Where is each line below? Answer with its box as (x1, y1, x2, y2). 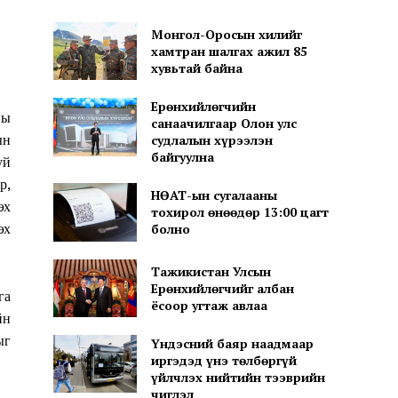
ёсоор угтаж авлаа (150, 296, 267, 314)
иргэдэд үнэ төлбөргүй (150, 351, 297, 369)
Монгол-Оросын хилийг (150, 25, 302, 43)
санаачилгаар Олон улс (150, 115, 297, 132)
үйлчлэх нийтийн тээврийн (150, 368, 325, 386)
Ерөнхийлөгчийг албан (150, 279, 294, 297)
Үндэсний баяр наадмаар (150, 334, 314, 352)
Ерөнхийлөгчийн (150, 98, 256, 115)
